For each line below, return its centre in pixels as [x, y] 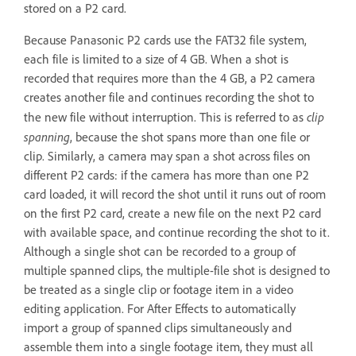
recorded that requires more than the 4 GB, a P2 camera [170, 78]
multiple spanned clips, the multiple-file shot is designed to [177, 270]
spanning [47, 136]
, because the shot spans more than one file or [190, 137]
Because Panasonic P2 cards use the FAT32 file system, [165, 40]
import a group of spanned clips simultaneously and [158, 327]
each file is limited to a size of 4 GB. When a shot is [156, 59]
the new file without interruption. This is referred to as [165, 117]
